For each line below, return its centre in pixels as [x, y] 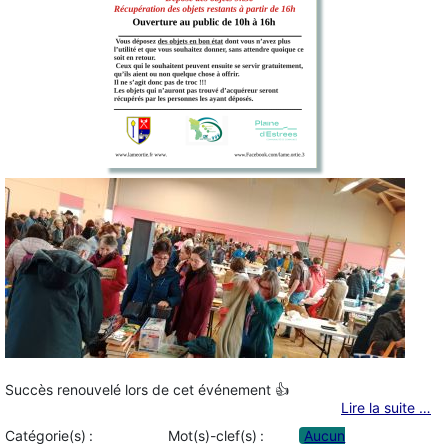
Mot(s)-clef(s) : [215, 436]
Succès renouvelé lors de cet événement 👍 [147, 389]
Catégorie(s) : [49, 436]
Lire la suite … [386, 407]
